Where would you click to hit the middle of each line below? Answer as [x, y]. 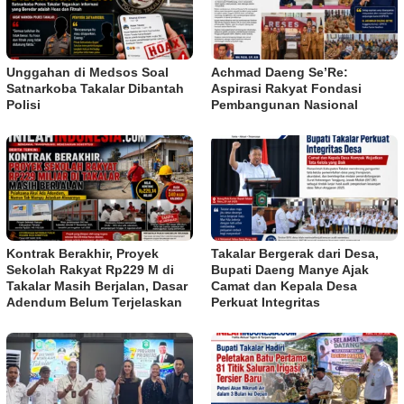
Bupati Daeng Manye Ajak [290, 269]
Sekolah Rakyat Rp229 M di [90, 269]
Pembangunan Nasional [285, 105]
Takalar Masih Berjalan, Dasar [97, 285]
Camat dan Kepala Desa [284, 285]
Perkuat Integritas [266, 302]
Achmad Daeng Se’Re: [280, 73]
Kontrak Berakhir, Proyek [83, 253]
